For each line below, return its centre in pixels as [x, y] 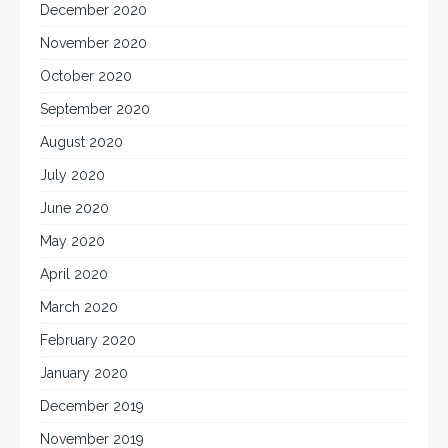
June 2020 [74, 208]
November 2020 [93, 43]
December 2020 [93, 10]
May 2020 [72, 241]
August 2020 [81, 142]
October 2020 [86, 76]
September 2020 [95, 109]
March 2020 [79, 307]
